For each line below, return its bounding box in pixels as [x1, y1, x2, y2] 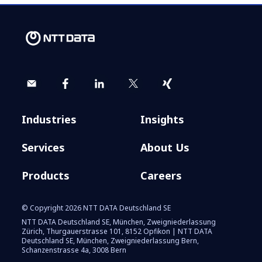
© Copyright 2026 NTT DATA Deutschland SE [22, 202, 171, 213]
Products [22, 168, 70, 182]
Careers [140, 168, 182, 182]
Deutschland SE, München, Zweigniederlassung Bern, [22, 235, 199, 246]
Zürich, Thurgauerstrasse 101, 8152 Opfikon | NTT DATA [22, 226, 213, 236]
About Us [140, 140, 189, 154]
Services [22, 140, 65, 154]
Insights [140, 112, 184, 126]
